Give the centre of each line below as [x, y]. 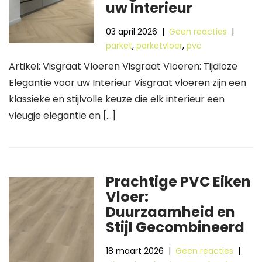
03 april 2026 [132, 32]
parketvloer [160, 46]
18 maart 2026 [135, 251]
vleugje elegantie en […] [62, 116]
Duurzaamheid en [171, 212]
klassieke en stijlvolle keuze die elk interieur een [117, 99]
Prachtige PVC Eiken [179, 182]
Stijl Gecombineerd [175, 227]
